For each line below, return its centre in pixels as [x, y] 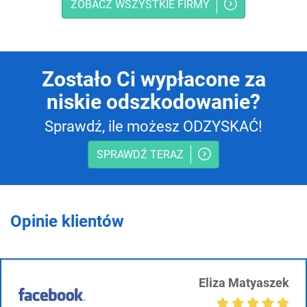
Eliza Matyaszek [244, 283]
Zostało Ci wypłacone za [153, 79]
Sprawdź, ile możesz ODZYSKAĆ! [153, 126]
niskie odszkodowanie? [153, 102]
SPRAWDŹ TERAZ [140, 154]
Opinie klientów [67, 221]
